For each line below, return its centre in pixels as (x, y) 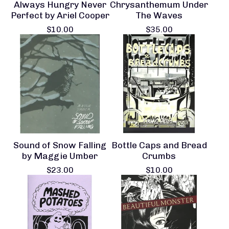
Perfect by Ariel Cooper (60, 15)
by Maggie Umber (60, 156)
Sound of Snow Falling (60, 145)
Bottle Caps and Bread (159, 145)
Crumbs (159, 156)
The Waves (159, 15)
